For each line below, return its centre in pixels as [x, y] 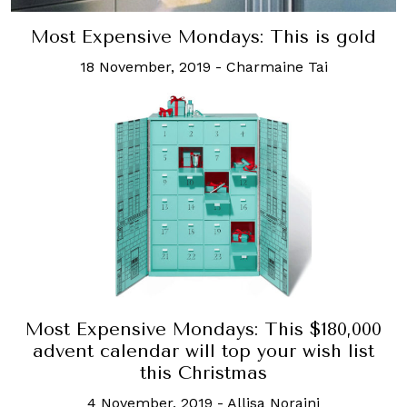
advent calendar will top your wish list [203, 351]
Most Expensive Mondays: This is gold [203, 36]
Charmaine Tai [277, 66]
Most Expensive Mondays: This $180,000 [203, 329]
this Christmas [203, 372]
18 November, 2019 [145, 66]
